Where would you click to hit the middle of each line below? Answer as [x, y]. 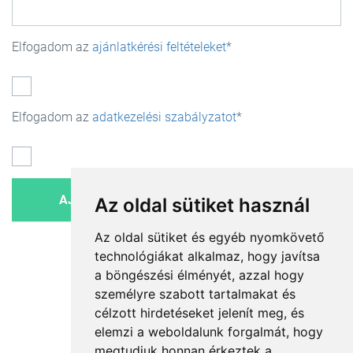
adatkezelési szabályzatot [164, 117]
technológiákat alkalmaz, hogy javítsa [207, 256]
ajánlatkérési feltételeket [159, 47]
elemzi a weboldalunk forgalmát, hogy [208, 332]
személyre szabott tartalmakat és [195, 294]
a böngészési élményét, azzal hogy [199, 275]
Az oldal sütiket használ [202, 205]
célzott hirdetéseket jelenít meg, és [199, 313]
